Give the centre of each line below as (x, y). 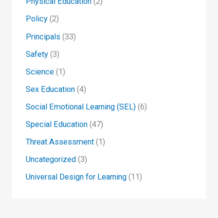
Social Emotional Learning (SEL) (81, 107)
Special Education (57, 124)
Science (40, 72)
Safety (37, 54)
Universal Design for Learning (76, 177)
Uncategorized (51, 160)
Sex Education (51, 89)
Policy (37, 19)
